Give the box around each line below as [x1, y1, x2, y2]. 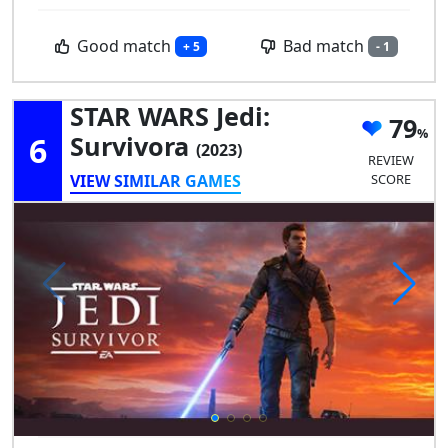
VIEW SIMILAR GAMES [70, 169, 241, 192]
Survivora [70, 128, 196, 163]
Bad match [279, 34, 369, 57]
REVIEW [368, 150, 415, 169]
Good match [72, 34, 175, 57]
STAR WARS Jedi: [70, 98, 270, 133]
